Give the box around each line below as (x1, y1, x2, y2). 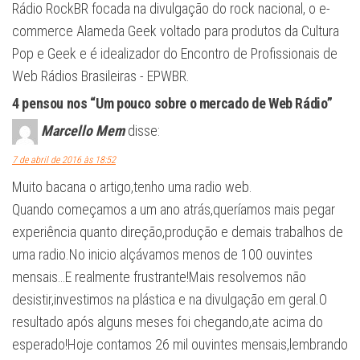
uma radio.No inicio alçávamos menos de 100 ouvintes (12, 245, 313, 263)
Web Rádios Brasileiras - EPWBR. (12, 67, 190, 84)
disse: (128, 121, 160, 139)
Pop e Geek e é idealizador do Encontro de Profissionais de (12, 44, 337, 62)
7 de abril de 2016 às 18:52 (12, 153, 116, 166)
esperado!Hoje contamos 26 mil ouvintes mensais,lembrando (12, 335, 348, 353)
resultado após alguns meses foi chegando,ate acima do (12, 313, 323, 330)
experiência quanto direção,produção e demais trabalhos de (12, 223, 343, 240)
